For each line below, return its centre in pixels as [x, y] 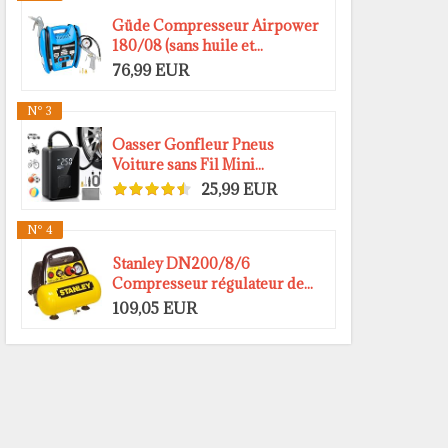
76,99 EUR [150, 69]
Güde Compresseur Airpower [215, 26]
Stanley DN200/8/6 [181, 264]
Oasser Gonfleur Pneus [193, 145]
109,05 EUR [154, 307]
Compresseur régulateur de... [212, 284]
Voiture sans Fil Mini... [188, 165]
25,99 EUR [239, 188]
